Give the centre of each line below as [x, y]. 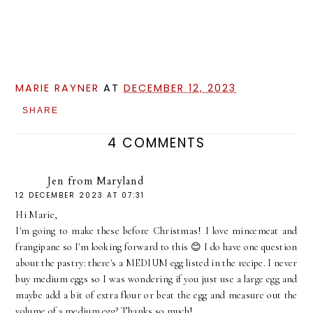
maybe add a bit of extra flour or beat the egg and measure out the [156, 295]
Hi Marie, [37, 214]
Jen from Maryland [96, 181]
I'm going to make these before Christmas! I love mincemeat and [156, 231]
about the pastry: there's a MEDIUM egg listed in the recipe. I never [156, 263]
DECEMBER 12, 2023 [180, 88]
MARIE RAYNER [58, 88]
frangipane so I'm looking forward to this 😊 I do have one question [156, 247]
